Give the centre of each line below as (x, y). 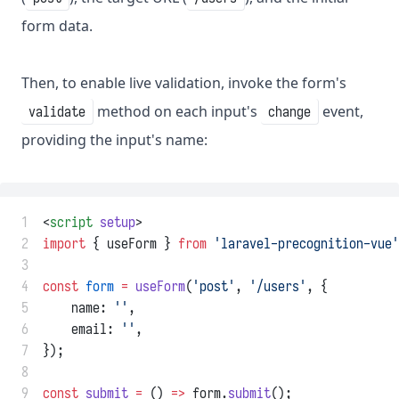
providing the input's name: (114, 140)
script (71, 222)
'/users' (278, 286)
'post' (214, 286)
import (64, 244)
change (289, 112)
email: (82, 329)
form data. (57, 26)
